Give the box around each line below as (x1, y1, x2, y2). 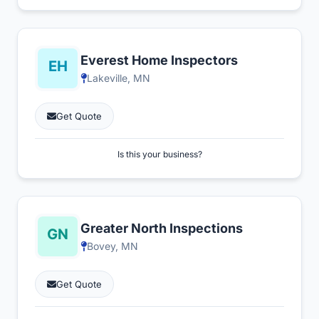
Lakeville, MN (87, 72, 150, 84)
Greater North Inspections (80, 221, 243, 236)
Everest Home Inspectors (80, 53, 238, 68)
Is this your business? (117, 149, 202, 159)
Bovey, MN (87, 240, 138, 252)
